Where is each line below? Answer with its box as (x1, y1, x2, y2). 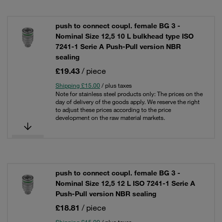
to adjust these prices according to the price (55, 106, 171, 113)
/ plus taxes (100, 81, 132, 89)
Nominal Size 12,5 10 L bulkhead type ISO (55, 32, 194, 41)
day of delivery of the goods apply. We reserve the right (55, 98, 200, 106)
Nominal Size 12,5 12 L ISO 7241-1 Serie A (55, 179, 195, 188)
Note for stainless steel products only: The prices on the (55, 90, 203, 98)
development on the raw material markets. (55, 113, 165, 121)
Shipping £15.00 (55, 81, 100, 89)
